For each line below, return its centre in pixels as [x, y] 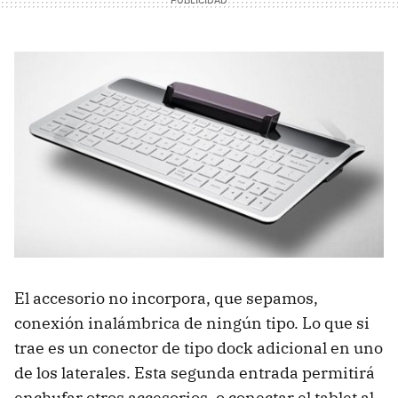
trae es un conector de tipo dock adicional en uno [199, 347]
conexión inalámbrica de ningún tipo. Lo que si [192, 322]
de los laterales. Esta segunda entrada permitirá [195, 372]
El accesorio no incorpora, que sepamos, [166, 298]
